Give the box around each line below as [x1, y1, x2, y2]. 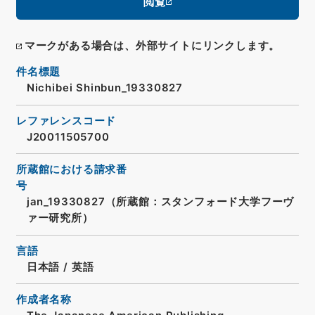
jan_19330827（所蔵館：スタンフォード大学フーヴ [26, 195, 295, 209]
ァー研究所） [26, 212, 94, 225]
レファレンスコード [15, 114, 117, 127]
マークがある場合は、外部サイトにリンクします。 [24, 39, 281, 53]
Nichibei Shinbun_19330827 [26, 82, 183, 95]
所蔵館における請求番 [15, 163, 128, 176]
